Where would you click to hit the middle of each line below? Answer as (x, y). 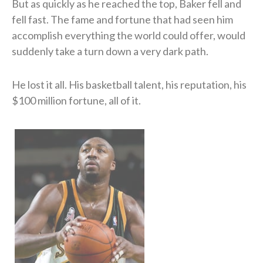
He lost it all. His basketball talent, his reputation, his (129, 84)
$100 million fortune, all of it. (76, 100)
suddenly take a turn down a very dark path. (110, 51)
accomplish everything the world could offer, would (129, 35)
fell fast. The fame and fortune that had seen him (122, 19)
